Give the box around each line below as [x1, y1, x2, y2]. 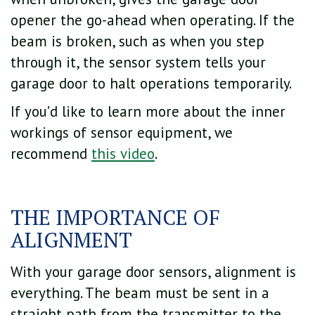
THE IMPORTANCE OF [11, 203, 220, 231]
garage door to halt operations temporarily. [11, 74, 292, 94]
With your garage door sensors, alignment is [11, 262, 296, 281]
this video [91, 144, 155, 164]
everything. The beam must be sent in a [11, 283, 269, 302]
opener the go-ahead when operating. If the [11, 11, 295, 30]
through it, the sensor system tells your [11, 53, 266, 72]
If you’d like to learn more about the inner [11, 102, 285, 122]
